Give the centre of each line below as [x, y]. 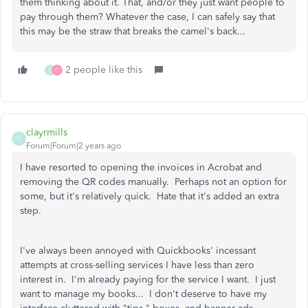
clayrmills [47, 132]
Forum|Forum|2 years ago [74, 145]
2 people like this [104, 69]
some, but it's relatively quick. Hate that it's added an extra [150, 196]
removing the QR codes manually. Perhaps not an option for [153, 181]
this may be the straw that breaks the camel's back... [133, 31]
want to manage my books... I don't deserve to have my [143, 294]
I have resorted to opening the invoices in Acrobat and [141, 167]
